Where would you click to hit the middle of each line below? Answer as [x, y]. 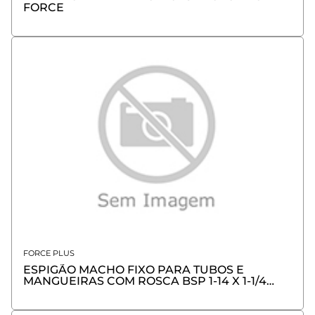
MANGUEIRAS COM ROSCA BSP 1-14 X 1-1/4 [145, 281]
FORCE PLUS [49, 253]
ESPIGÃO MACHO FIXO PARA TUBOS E [134, 269]
